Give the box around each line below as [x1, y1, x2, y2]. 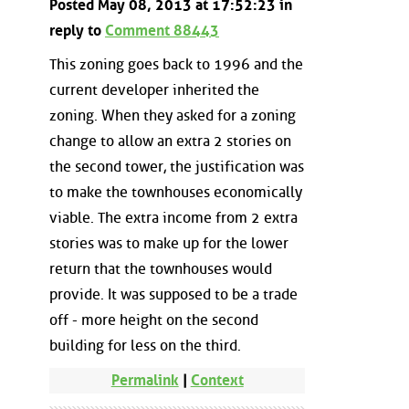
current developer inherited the [49, 81, 259, 100]
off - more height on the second [49, 311, 258, 330]
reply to [49, 21, 105, 39]
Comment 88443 [105, 21, 219, 39]
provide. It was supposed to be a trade [49, 286, 298, 304]
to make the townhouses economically [49, 184, 302, 202]
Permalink [110, 371, 179, 389]
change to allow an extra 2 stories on [49, 132, 291, 151]
